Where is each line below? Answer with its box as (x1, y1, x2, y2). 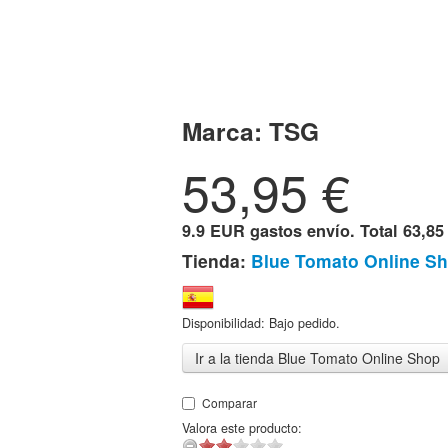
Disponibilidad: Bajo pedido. (182, 314, 340, 332)
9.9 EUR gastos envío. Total (182, 219, 403, 242)
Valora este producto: (182, 419, 302, 437)
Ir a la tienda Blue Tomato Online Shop (195, 348, 440, 368)
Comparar (202, 394, 257, 411)
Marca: (182, 113, 269, 149)
